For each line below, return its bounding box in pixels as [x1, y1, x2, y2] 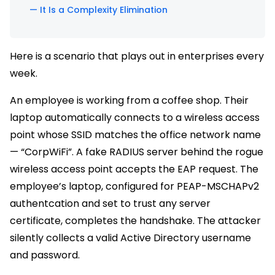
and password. [10, 247, 80, 262]
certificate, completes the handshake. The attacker [10, 213, 261, 228]
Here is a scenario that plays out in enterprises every [10, 48, 264, 63]
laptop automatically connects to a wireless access [10, 110, 260, 125]
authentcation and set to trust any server [10, 196, 211, 211]
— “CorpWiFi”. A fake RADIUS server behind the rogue [10, 144, 263, 159]
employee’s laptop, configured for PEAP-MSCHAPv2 [10, 179, 259, 193]
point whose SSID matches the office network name [10, 127, 261, 142]
